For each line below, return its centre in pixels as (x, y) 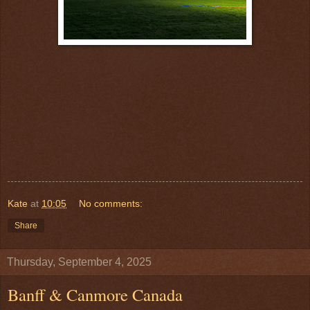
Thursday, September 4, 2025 (79, 262)
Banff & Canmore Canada (95, 295)
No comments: (111, 204)
